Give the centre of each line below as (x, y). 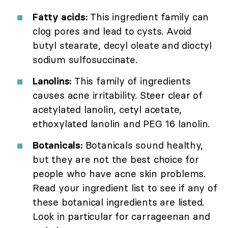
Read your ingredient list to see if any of (125, 188)
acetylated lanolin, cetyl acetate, (107, 109)
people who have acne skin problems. (119, 173)
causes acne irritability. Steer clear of (118, 95)
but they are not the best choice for (116, 159)
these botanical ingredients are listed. (119, 202)
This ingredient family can (148, 17)
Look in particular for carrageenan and (121, 216)
